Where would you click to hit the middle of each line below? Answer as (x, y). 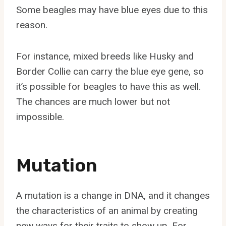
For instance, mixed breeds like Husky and (105, 56)
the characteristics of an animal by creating (107, 210)
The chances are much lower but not (93, 101)
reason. (32, 25)
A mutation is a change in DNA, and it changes (113, 195)
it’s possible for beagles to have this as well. (108, 86)
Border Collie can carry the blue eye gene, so (110, 71)
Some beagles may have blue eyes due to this (112, 10)
